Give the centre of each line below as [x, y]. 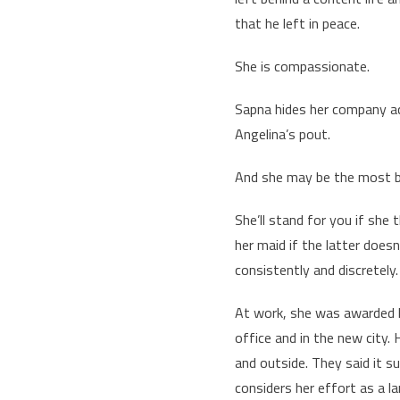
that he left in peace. [297, 23]
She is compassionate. [302, 66]
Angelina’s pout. [282, 134]
